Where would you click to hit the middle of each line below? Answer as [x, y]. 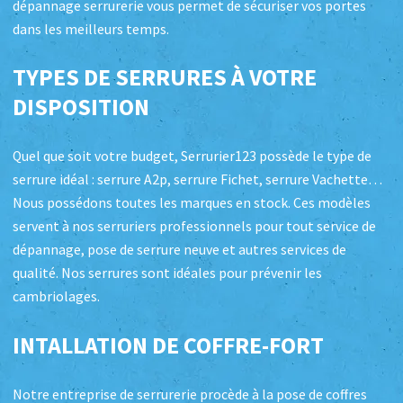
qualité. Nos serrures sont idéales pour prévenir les [167, 273]
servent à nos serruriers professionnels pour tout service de [194, 227]
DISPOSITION [81, 107]
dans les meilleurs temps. [91, 29]
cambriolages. [56, 297]
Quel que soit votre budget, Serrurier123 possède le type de [192, 157]
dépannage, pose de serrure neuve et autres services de [179, 250]
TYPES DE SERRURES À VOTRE [165, 77]
